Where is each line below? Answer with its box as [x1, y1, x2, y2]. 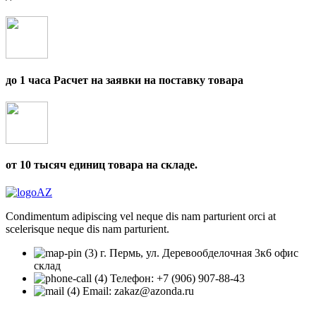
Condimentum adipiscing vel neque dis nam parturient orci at [6, 210, 276, 223]
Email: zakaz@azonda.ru [83, 285, 194, 298]
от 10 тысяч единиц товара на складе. [6, 159, 197, 171]
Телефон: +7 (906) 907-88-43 [110, 272, 245, 285]
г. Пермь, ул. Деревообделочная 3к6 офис [100, 247, 298, 260]
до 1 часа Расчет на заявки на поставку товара [6, 73, 243, 86]
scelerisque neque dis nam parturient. [6, 223, 169, 236]
